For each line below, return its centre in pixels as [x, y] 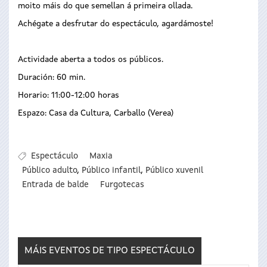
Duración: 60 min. [52, 77]
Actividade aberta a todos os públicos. [91, 60]
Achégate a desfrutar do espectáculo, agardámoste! [116, 24]
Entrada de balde [56, 185]
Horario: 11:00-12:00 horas [69, 95]
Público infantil [111, 171]
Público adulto [50, 171]
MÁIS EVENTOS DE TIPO [77, 251]
